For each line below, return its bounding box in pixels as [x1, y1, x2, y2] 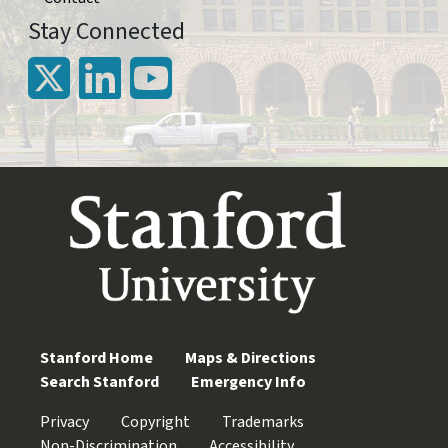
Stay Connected [28, 14, 185, 50]
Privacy [40, 411, 89, 433]
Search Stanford [40, 371, 159, 393]
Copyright [121, 411, 190, 433]
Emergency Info [191, 371, 306, 393]
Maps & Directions [185, 347, 316, 369]
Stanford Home [40, 347, 153, 369]
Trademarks [222, 411, 304, 433]
